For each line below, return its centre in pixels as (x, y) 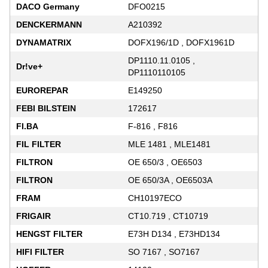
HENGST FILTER (49, 234)
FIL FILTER (39, 144)
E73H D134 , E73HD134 (174, 234)
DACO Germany (48, 6)
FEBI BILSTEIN (46, 108)
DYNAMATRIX (44, 42)
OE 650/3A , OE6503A (170, 180)
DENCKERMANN (49, 24)
